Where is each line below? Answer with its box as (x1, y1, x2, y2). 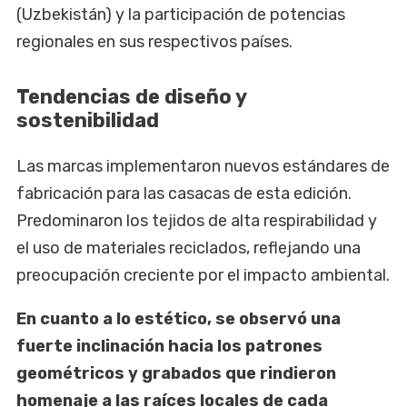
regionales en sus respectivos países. (16, 32, 293, 53)
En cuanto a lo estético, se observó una (16, 309, 341, 330)
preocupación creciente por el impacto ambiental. (16, 265, 390, 286)
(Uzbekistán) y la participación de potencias (16, 5, 345, 25)
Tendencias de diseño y (16, 84, 246, 110)
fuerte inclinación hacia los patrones (16, 336, 323, 357)
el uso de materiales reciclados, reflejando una (16, 238, 361, 259)
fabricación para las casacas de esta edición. (16, 184, 352, 204)
